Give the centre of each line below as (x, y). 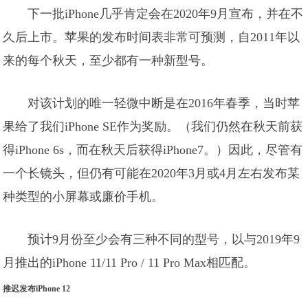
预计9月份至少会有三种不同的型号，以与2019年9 (164, 239)
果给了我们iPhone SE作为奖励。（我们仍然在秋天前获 (153, 126)
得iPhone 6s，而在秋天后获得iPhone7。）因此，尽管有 (153, 150)
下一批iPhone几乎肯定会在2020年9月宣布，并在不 (166, 14)
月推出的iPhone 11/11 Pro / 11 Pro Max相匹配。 (130, 263)
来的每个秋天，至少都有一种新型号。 (108, 60)
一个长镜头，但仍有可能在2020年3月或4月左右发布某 (152, 173)
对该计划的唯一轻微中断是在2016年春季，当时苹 (164, 103)
